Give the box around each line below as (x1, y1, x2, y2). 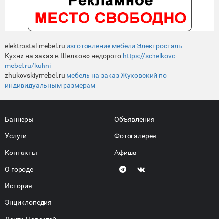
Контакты (5, 148, 37, 156)
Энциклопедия (5, 198, 52, 206)
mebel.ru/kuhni (5, 61, 51, 69)
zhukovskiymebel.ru (5, 71, 66, 79)
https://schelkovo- (123, 51, 177, 60)
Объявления (114, 115, 154, 123)
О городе (5, 165, 33, 173)
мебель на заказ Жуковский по (66, 71, 167, 79)
